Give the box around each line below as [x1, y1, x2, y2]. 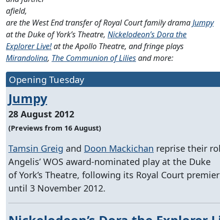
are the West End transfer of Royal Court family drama [6, 17, 192, 28]
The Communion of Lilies [52, 52, 136, 63]
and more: [136, 52, 173, 63]
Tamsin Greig [8, 142, 63, 154]
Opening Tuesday [9, 73, 84, 85]
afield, [6, 5, 27, 16]
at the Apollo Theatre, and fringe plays [52, 40, 184, 52]
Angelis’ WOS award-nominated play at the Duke [8, 155, 211, 167]
